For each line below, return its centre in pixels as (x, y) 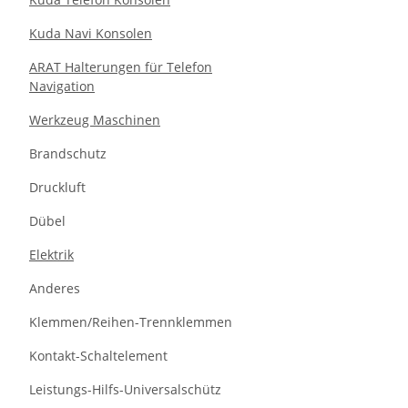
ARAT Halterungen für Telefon (121, 67)
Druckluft (57, 187)
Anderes (55, 288)
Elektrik (51, 255)
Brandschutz (68, 153)
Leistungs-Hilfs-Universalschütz (125, 389)
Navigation (62, 86)
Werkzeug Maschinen (95, 120)
